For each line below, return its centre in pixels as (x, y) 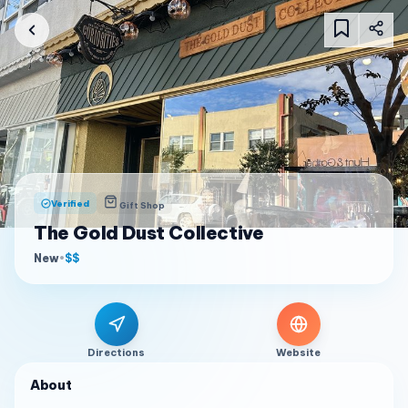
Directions (116, 352)
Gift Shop (142, 205)
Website (298, 352)
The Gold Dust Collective (149, 233)
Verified (70, 203)
